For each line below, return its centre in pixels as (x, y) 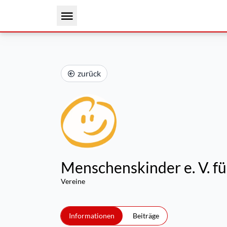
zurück (89, 73)
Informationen (92, 216)
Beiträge (146, 216)
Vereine (73, 181)
